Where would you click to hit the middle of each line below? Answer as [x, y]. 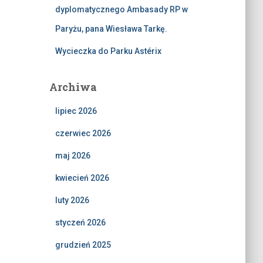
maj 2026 [73, 156]
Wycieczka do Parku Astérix [108, 51]
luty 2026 [72, 200]
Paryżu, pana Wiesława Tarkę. [111, 29]
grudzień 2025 [83, 245]
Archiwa [73, 87]
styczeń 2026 [80, 222]
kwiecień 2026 [82, 178]
